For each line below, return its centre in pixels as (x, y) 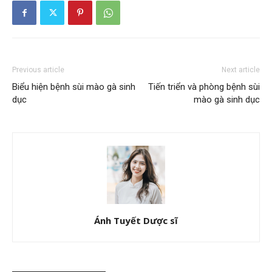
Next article (241, 70)
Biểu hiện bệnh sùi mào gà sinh (74, 87)
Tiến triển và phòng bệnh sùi (204, 87)
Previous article (38, 70)
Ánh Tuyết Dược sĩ (136, 220)
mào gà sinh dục (227, 100)
